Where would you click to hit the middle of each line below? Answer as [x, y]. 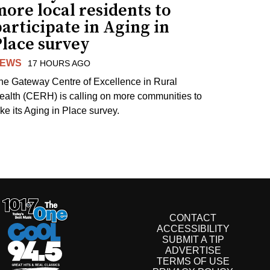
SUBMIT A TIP [193, 239]
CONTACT [193, 218]
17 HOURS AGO [59, 64]
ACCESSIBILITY [193, 228]
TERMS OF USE [193, 261]
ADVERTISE [193, 250]
